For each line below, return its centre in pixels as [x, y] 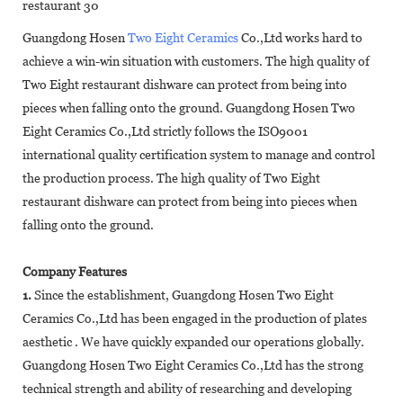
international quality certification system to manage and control [199, 154]
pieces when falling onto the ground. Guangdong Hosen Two [189, 107]
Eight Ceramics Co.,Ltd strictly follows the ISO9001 [165, 131]
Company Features [75, 271]
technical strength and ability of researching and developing [187, 388]
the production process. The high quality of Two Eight [171, 178]
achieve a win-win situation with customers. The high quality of [196, 61]
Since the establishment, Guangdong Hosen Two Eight [183, 295]
